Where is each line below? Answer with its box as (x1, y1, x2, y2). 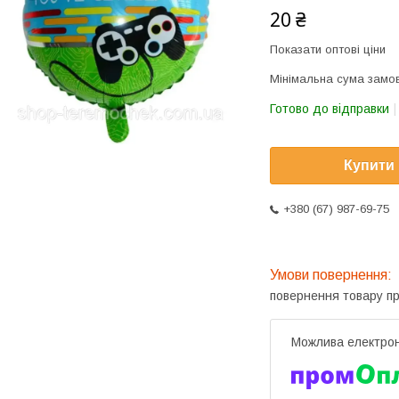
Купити (344, 158, 395, 174)
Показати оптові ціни (270, 43, 386, 56)
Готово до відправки (270, 102, 389, 116)
